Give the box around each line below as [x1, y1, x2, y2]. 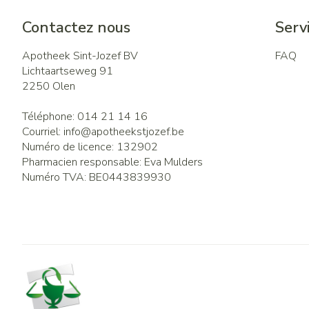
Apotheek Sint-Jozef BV [22, 48, 138, 63]
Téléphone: [22, 109, 77, 124]
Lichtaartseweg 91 [22, 63, 113, 79]
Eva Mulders [144, 154, 203, 170]
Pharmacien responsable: [22, 154, 144, 170]
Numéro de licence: [22, 139, 117, 154]
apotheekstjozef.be [91, 124, 184, 139]
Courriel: [22, 124, 63, 139]
